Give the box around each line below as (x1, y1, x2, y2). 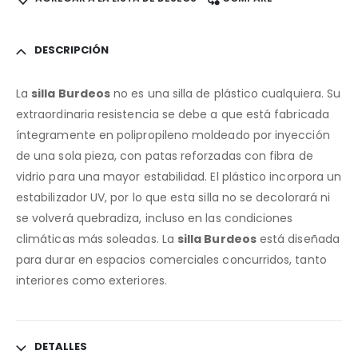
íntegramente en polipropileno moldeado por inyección (16, 127, 330, 144)
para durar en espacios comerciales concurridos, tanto (16, 252, 327, 268)
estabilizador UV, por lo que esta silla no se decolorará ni (16, 189, 331, 206)
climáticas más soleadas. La (16, 231, 177, 248)
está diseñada (256, 231, 340, 248)
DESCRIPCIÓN (34, 42, 109, 58)
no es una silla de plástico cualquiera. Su (110, 86, 341, 102)
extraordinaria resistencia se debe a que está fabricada (16, 106, 329, 123)
